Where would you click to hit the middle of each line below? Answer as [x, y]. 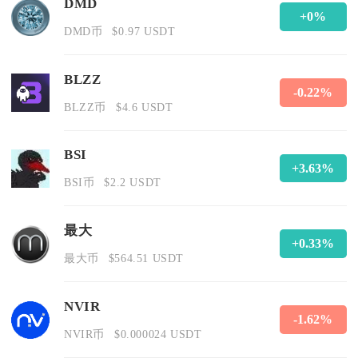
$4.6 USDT [144, 107]
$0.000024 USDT [158, 334]
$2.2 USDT [133, 183]
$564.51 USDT [146, 259]
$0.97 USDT [144, 31]
